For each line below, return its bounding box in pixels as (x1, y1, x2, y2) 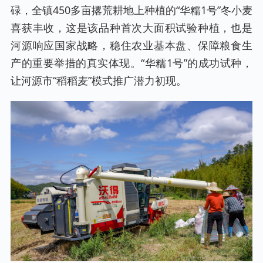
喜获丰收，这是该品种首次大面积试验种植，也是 (11, 21, 252, 35)
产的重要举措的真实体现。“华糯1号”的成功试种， (11, 56, 252, 70)
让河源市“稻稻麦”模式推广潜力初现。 (11, 73, 187, 87)
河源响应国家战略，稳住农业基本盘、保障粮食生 (11, 38, 252, 52)
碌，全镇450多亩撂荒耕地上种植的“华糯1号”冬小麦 (11, 3, 252, 17)
